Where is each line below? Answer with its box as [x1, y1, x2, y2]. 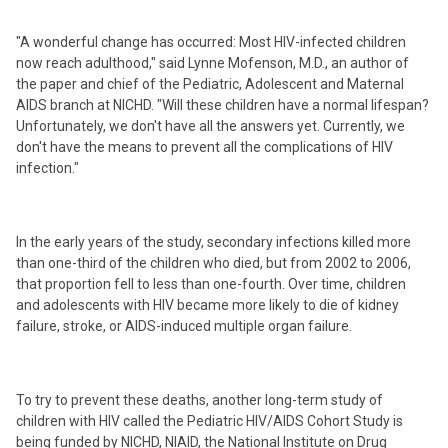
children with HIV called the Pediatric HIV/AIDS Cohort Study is [16, 413, 403, 429]
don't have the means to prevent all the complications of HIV [16, 139, 393, 155]
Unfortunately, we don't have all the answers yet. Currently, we [16, 118, 405, 134]
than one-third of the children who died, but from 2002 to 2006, [16, 255, 411, 271]
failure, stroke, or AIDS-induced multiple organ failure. [16, 318, 352, 334]
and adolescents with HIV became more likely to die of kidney [16, 297, 399, 313]
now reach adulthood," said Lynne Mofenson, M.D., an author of [16, 55, 409, 71]
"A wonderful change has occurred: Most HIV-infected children [16, 34, 406, 50]
